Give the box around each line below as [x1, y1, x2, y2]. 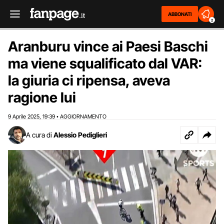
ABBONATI [168, 11, 191, 17]
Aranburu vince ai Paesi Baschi [8, 38, 208, 55]
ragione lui [8, 89, 76, 106]
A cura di [26, 130, 52, 139]
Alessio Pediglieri [53, 130, 107, 139]
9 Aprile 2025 [8, 113, 39, 120]
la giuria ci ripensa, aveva [8, 72, 170, 89]
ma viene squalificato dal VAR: [8, 55, 202, 72]
